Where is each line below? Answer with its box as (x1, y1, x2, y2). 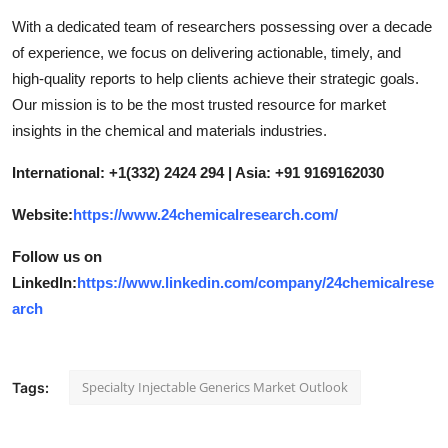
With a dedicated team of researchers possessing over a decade (12, 17, 432, 35)
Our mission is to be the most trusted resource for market (12, 95, 386, 113)
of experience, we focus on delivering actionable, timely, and (12, 43, 401, 61)
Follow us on (12, 247, 102, 265)
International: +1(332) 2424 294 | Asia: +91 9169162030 (12, 163, 384, 181)
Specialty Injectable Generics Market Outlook (82, 377, 348, 396)
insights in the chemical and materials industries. (12, 121, 327, 139)
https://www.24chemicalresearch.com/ (73, 205, 338, 223)
